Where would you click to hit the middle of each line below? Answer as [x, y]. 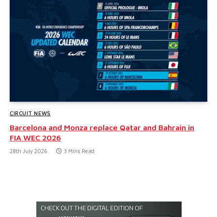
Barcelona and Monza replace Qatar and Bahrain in [102, 128]
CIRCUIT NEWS [30, 113]
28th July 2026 [29, 151]
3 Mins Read [79, 151]
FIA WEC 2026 [35, 138]
